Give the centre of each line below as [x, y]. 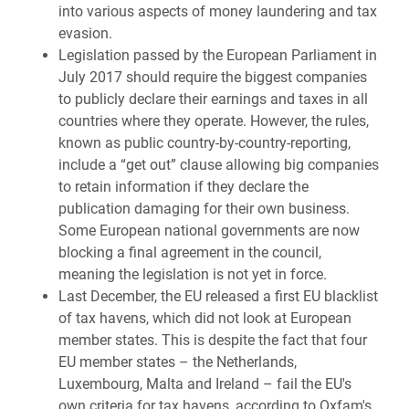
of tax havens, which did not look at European [205, 318]
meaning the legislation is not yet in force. [193, 274]
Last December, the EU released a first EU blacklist [218, 296]
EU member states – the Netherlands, [178, 362]
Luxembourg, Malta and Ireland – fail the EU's [205, 384]
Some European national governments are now [209, 231]
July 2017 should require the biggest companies [213, 77]
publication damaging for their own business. [204, 209]
